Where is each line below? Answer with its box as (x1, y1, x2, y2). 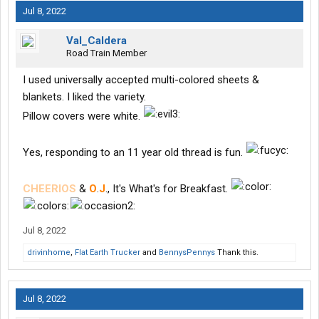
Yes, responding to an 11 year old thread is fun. (23, 146, 246, 159)
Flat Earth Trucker (75, 248, 140, 258)
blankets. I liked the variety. (23, 90, 146, 104)
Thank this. (215, 248, 258, 258)
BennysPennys (159, 248, 215, 258)
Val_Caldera (66, 34, 127, 48)
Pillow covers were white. (23, 110, 143, 123)
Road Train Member (66, 48, 147, 59)
